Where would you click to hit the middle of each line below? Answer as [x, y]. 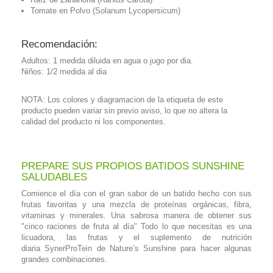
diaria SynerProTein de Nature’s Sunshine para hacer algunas [136, 248]
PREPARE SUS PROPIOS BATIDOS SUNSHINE [133, 166]
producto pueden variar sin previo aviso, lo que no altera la [124, 110]
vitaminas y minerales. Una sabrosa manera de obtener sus [136, 215]
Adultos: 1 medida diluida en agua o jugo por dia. [107, 60]
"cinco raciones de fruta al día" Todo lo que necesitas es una [136, 226]
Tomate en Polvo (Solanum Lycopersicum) [105, 10]
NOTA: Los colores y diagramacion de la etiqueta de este [122, 99]
